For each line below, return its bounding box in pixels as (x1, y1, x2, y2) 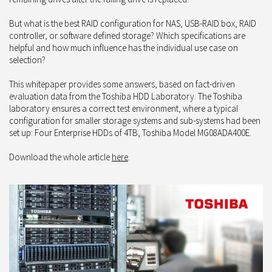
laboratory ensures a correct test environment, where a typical (9, 102, 238, 114)
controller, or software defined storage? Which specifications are (9, 29, 245, 41)
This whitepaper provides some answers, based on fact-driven (9, 78, 235, 90)
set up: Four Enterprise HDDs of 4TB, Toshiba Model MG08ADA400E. (9, 126, 251, 138)
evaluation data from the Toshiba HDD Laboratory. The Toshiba (9, 90, 242, 102)
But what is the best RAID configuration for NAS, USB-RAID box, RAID (9, 17, 256, 29)
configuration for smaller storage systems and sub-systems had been (9, 114, 260, 126)
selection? (9, 53, 46, 66)
